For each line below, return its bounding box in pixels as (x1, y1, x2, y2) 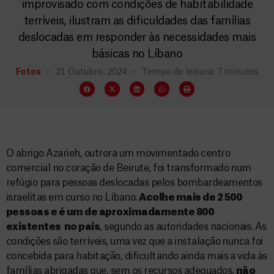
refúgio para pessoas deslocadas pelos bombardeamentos (6, 178, 262, 188)
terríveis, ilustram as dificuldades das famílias (23, 15, 251, 26)
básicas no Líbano (91, 48, 183, 59)
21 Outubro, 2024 (55, 68, 127, 76)
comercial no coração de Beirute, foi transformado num (6, 163, 251, 173)
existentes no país (6, 222, 100, 232)
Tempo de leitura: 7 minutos (141, 68, 259, 76)
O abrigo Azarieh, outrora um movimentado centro (6, 149, 231, 158)
